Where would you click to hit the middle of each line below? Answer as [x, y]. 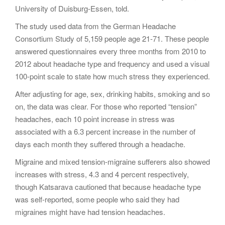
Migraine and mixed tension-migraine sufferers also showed [113, 161]
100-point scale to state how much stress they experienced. [113, 76]
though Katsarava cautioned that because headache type [108, 186]
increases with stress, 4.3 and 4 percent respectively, [102, 174]
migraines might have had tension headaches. [90, 211]
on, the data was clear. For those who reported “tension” [106, 106]
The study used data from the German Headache [95, 26]
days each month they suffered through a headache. [100, 144]
